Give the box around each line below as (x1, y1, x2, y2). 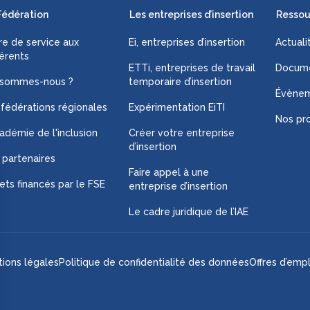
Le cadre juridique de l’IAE (128, 206, 251, 217)
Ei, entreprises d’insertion (128, 37, 245, 48)
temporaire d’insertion (128, 76, 232, 87)
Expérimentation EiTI (128, 102, 225, 113)
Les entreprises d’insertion (129, 9, 253, 20)
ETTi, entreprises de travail (128, 62, 255, 73)
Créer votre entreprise (128, 127, 235, 138)
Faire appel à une (128, 167, 209, 178)
